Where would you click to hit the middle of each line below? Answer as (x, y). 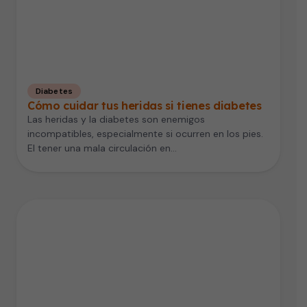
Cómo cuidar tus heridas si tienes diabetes (145, 106)
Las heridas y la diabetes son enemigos (116, 120)
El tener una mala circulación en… (102, 148)
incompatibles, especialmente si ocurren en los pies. (145, 134)
